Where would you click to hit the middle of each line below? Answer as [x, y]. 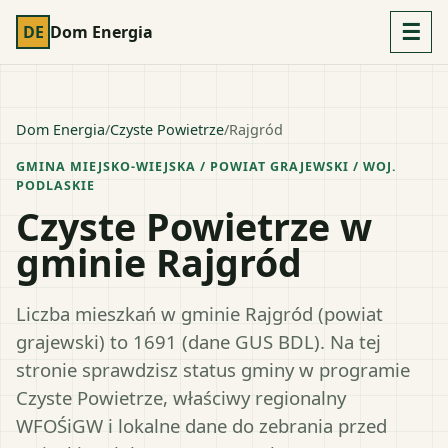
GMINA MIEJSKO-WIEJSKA [106, 166]
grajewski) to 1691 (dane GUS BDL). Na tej [198, 341]
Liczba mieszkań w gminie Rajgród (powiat [199, 313]
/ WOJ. [372, 166]
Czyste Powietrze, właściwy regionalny [181, 397]
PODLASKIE [55, 185]
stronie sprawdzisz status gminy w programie [213, 369]
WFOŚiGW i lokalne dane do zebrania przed [201, 425]
